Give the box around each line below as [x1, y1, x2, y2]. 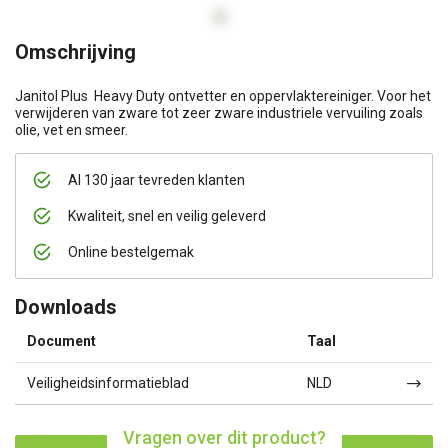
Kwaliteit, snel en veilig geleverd [68, 207, 266, 224]
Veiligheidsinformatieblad [27, 375, 189, 391]
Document [27, 333, 96, 349]
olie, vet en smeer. [15, 122, 128, 138]
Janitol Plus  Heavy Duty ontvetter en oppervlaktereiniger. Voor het [15, 88, 431, 104]
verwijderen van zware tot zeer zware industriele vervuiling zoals [15, 105, 423, 121]
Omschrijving [15, 40, 136, 64]
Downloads [15, 295, 117, 319]
